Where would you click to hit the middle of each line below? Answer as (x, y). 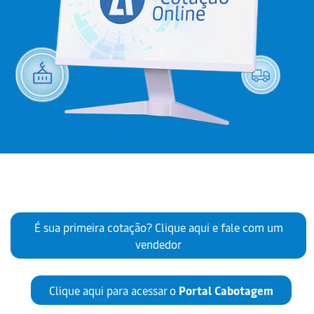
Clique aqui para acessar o (114, 290)
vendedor (158, 244)
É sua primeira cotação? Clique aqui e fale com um (158, 227)
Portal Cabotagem (226, 290)
